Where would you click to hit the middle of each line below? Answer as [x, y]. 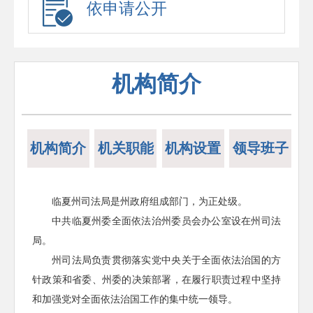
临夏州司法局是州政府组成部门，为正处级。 [150, 202]
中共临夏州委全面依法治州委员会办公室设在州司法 [166, 221]
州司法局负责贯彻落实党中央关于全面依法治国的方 [166, 260]
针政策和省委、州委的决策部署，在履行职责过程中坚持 [156, 280]
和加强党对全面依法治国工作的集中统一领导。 [135, 299]
